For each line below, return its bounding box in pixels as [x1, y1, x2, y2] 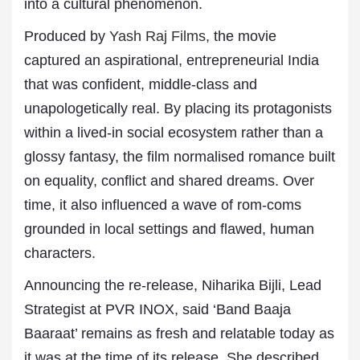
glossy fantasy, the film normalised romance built [24, 149, 335, 165]
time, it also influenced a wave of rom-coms [24, 197, 301, 213]
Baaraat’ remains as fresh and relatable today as [24, 325, 334, 342]
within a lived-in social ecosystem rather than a [24, 125, 323, 141]
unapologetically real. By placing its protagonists [24, 100, 332, 117]
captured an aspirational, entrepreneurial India [24, 52, 319, 68]
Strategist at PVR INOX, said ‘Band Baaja [24, 301, 291, 317]
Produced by [24, 28, 105, 44]
